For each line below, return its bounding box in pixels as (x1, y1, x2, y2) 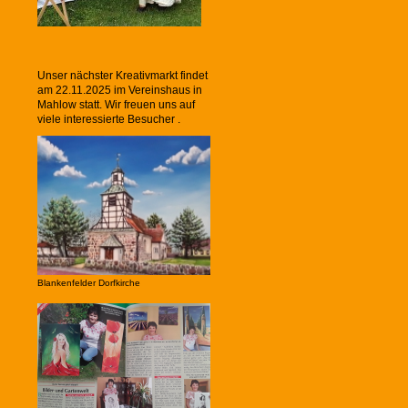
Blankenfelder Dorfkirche (37, 277, 140, 288)
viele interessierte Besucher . (37, 113, 180, 126)
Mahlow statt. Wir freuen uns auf (37, 98, 195, 111)
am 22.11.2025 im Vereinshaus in (37, 84, 202, 97)
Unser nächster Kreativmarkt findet (37, 69, 208, 82)
